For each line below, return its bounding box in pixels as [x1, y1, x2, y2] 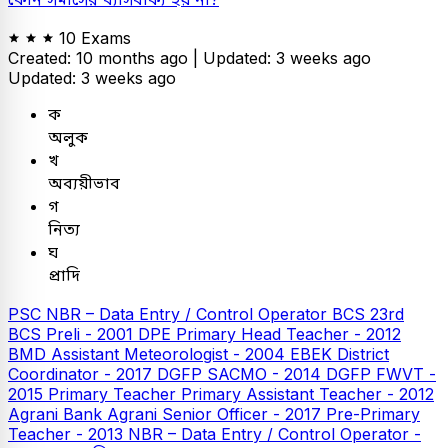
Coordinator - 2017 [8, 363, 157, 384]
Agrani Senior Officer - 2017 [107, 403, 326, 424]
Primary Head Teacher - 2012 [176, 323, 401, 344]
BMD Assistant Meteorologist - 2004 [8, 343, 290, 364]
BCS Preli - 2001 [8, 323, 138, 344]
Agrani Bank [8, 403, 107, 424]
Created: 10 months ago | [8, 47, 203, 68]
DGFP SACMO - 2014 [157, 363, 326, 384]
